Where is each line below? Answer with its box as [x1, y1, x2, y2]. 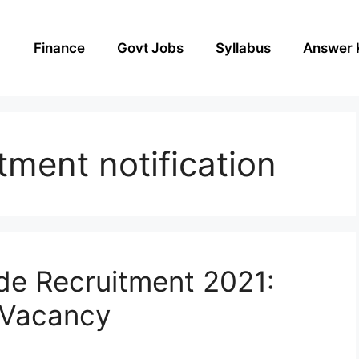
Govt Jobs [117, 39, 184, 56]
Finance [34, 39, 85, 56]
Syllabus [216, 39, 271, 56]
